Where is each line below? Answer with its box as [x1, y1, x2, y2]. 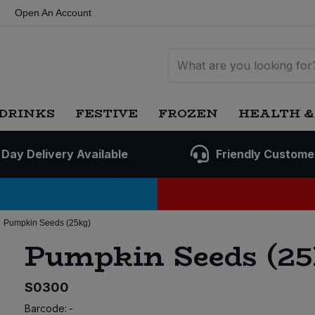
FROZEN [157, 104, 218, 122]
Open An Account [15, 7, 91, 18]
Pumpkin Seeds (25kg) [4, 218, 91, 229]
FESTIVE [75, 104, 138, 122]
